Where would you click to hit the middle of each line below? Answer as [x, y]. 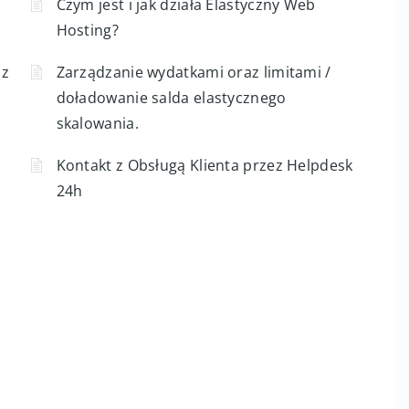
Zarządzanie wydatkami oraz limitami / [194, 72]
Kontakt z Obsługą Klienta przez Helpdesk [204, 165]
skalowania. [97, 123]
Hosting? [87, 30]
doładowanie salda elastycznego [171, 98]
